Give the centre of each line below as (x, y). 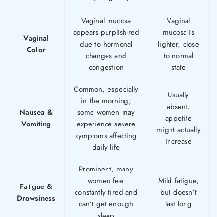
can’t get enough (106, 204)
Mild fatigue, (178, 181)
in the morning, (106, 101)
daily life (106, 147)
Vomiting (36, 124)
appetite (178, 118)
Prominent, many (106, 169)
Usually (178, 95)
